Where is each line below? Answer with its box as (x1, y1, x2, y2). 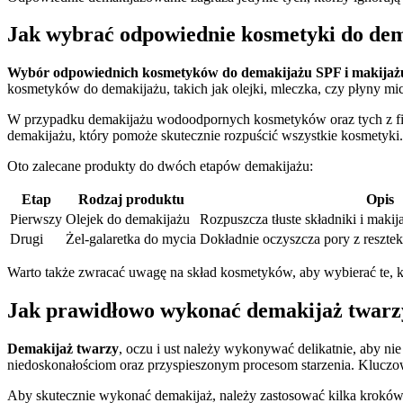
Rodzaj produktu (77, 192, 184, 208)
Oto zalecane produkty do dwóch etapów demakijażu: (7, 158, 313, 175)
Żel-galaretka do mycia (66, 231, 196, 247)
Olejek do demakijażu (66, 211, 190, 228)
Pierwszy (10, 211, 62, 228)
